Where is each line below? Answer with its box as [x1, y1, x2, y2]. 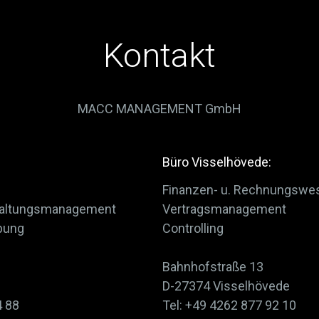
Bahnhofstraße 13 [162, 258, 263, 274]
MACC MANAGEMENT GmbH [78, 100, 241, 116]
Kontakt [103, 36, 216, 75]
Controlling [162, 220, 224, 236]
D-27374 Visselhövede [162, 278, 290, 293]
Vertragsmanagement [162, 201, 286, 216]
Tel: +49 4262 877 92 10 [162, 297, 296, 313]
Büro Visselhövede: [162, 154, 271, 169]
